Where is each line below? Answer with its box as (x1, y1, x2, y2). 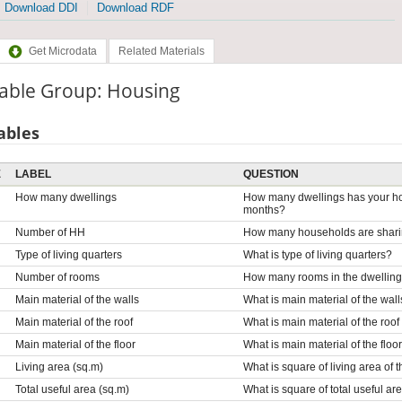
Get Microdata (28, 45, 97, 58)
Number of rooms (14, 270, 100, 284)
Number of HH (14, 225, 85, 239)
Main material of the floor (14, 337, 135, 351)
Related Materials (118, 45, 205, 58)
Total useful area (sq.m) (14, 382, 129, 396)
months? (242, 203, 285, 216)
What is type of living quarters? (242, 248, 392, 261)
